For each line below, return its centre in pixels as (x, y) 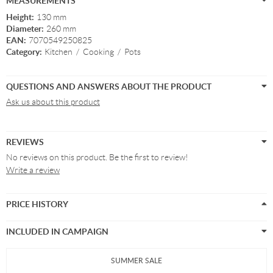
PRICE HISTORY (37, 204)
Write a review (33, 170)
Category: (24, 51)
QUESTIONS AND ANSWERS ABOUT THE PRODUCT (109, 86)
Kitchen (58, 52)
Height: (20, 17)
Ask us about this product (53, 102)
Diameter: (25, 28)
